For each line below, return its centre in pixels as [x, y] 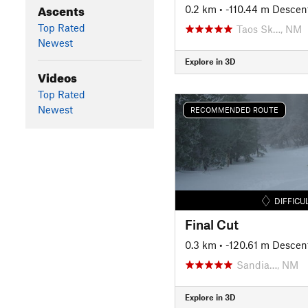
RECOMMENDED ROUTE [234, 110]
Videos [57, 76]
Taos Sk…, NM [269, 29]
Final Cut [211, 224]
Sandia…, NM [267, 264]
